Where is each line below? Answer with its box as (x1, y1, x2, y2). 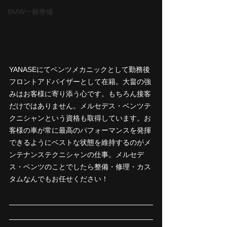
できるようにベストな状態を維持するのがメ (9, 138, 151, 146)
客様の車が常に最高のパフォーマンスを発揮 (9, 126, 151, 134)
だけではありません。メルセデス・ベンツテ (9, 101, 151, 110)
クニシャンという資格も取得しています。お (9, 113, 151, 122)
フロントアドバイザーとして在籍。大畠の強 (9, 77, 151, 86)
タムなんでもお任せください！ (9, 174, 108, 183)
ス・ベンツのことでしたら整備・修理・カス (9, 162, 151, 171)
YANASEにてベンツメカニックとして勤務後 (9, 65, 150, 73)
